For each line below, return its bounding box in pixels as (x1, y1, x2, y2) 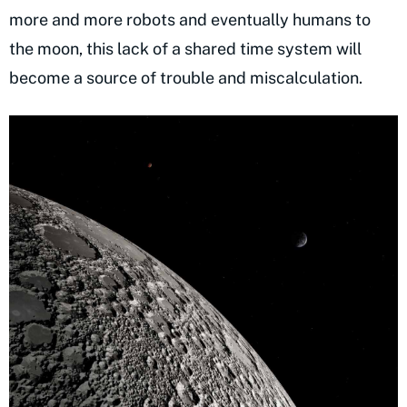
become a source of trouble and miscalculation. (9, 67, 366, 87)
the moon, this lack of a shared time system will (9, 38, 362, 58)
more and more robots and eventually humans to (9, 9, 371, 29)
